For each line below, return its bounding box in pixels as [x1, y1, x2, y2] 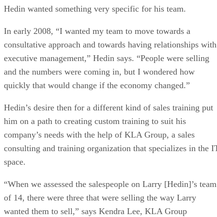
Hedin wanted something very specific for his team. [4, 3, 186, 14]
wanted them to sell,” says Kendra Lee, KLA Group [4, 206, 187, 216]
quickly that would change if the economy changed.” [4, 80, 190, 90]
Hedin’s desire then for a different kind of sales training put [4, 102, 213, 112]
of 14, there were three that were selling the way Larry [4, 192, 196, 202]
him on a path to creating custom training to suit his [4, 116, 186, 126]
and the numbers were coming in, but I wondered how [4, 66, 195, 77]
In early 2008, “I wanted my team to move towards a [4, 26, 190, 36]
